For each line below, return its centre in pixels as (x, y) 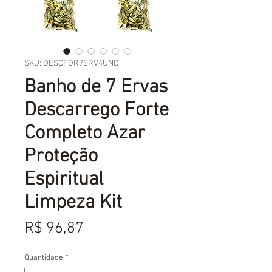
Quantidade (44, 258)
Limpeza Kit (73, 203)
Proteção (61, 157)
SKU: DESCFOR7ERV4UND (72, 63)
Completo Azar (85, 134)
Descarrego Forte (97, 110)
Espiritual (64, 180)
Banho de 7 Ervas (96, 87)
